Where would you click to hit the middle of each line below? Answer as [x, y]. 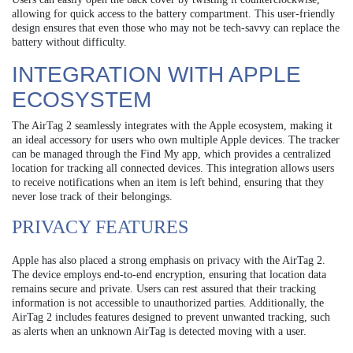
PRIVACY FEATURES [100, 227]
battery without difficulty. [69, 43]
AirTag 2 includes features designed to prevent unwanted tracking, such [171, 318]
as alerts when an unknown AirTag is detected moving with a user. [159, 332]
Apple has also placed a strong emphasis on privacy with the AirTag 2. [169, 261]
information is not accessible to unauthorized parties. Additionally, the [168, 303]
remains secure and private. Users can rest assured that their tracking [164, 289]
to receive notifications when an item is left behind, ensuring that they [168, 183]
